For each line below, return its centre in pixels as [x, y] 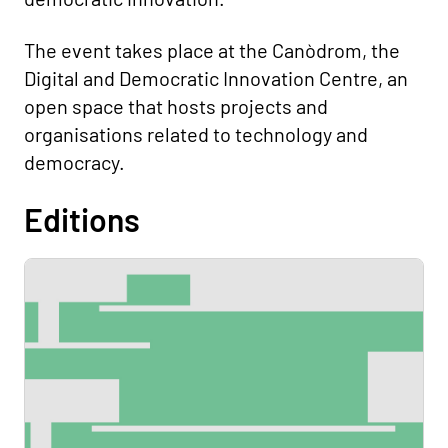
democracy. [74, 162]
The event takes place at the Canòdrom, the [212, 50]
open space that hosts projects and [176, 106]
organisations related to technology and [196, 134]
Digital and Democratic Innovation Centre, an [216, 78]
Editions [82, 219]
